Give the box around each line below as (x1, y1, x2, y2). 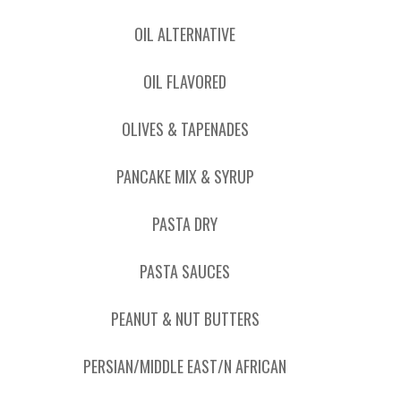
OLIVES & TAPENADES (121, 117, 249, 141)
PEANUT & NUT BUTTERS (110, 307, 260, 330)
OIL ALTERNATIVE (134, 22, 235, 46)
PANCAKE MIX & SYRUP (115, 165, 254, 188)
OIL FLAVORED (143, 70, 226, 93)
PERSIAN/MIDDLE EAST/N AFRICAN (83, 354, 286, 378)
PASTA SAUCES (140, 260, 230, 283)
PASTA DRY (152, 212, 218, 235)
